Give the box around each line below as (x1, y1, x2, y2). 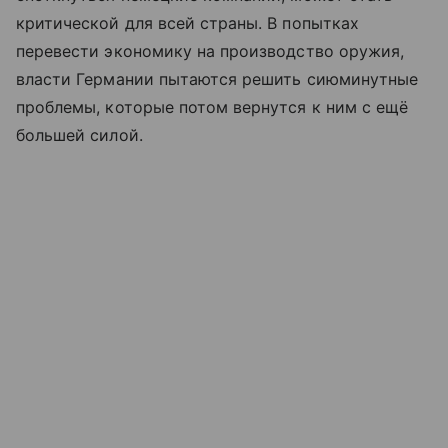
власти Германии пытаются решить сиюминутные (16, 69, 419, 90)
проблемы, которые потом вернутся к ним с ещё (16, 97, 409, 118)
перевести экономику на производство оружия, (16, 41, 405, 62)
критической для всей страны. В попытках (16, 13, 359, 34)
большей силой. (16, 125, 143, 146)
